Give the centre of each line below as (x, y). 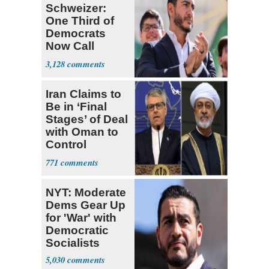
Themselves (79, 59)
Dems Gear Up (86, 205)
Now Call (70, 46)
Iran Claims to (83, 94)
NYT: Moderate (86, 193)
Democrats (76, 34)
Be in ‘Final (76, 107)
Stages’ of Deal (87, 119)
